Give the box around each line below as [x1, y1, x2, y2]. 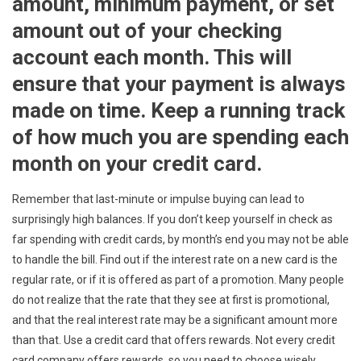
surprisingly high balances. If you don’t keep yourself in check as [12, 212, 333, 226]
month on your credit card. [12, 151, 262, 176]
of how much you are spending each [12, 124, 349, 149]
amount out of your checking [12, 18, 282, 43]
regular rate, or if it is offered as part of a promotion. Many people [12, 272, 344, 286]
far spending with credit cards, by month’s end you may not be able [12, 232, 349, 246]
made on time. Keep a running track [12, 98, 345, 122]
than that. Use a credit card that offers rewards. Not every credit [12, 333, 335, 346]
